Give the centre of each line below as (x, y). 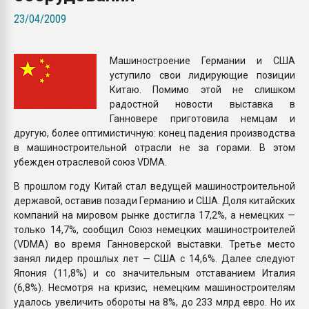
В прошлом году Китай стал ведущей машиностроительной (154, 186)
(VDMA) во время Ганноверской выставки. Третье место (154, 244)
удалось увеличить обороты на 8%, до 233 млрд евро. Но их (154, 302)
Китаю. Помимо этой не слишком (202, 89)
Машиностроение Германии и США (202, 60)
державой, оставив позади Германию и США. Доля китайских (154, 200)
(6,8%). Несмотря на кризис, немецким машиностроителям (154, 287)
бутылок (228, 23)
